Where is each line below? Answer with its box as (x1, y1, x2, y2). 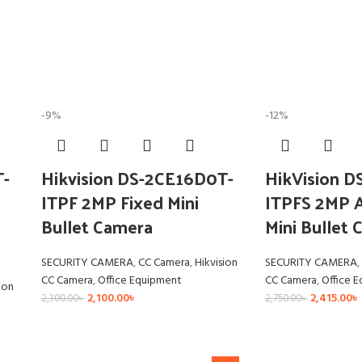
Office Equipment (97, 271, 182, 291)
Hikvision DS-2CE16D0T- (40, 162, 234, 195)
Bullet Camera (40, 210, 153, 243)
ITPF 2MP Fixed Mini (40, 186, 199, 219)
